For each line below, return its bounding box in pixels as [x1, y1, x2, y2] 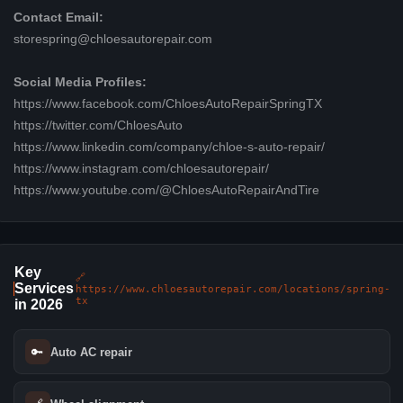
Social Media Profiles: [13, 76, 147, 90]
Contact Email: [13, 11, 103, 25]
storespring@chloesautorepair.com [13, 32, 212, 47]
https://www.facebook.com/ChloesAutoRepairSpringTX [13, 97, 322, 112]
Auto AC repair [49, 345, 132, 359]
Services [13, 281, 74, 297]
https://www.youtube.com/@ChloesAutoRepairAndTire [13, 184, 319, 198]
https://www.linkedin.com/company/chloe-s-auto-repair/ [13, 140, 325, 155]
